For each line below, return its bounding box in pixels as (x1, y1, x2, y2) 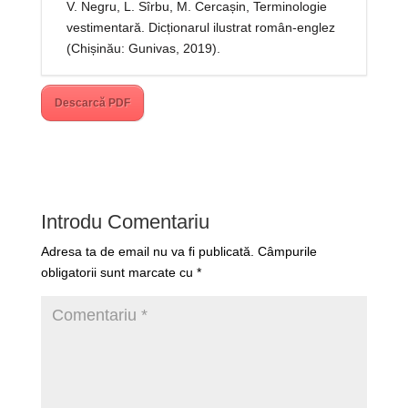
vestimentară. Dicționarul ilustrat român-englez (66, 20, 335, 35)
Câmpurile (257, 244, 317, 259)
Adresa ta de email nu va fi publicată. (40, 244, 254, 259)
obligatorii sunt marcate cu (40, 265, 197, 280)
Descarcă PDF (54, 97, 130, 109)
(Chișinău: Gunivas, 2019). (66, 41, 220, 56)
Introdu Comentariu (40, 210, 209, 233)
